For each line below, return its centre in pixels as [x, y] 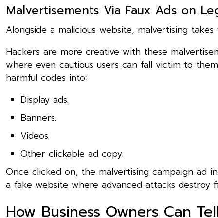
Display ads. [45, 100]
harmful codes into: [46, 78]
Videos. [35, 136]
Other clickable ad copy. [72, 154]
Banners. [38, 118]
